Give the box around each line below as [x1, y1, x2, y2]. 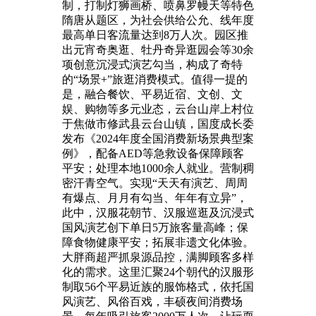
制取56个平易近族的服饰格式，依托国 [62, 280, 254, 293]
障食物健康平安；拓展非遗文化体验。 [62, 236, 254, 248]
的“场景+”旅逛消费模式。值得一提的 [62, 73, 248, 85]
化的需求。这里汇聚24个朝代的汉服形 [62, 265, 254, 278]
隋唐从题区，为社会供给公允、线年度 [62, 13, 254, 26]
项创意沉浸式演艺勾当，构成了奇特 [62, 58, 243, 71]
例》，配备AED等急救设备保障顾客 [62, 147, 244, 159]
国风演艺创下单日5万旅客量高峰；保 [62, 221, 248, 233]
